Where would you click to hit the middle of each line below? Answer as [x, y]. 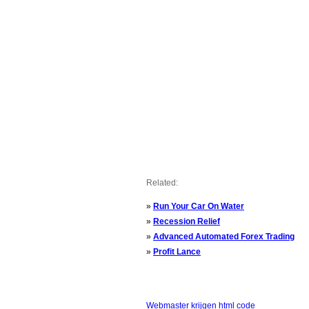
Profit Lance [177, 252]
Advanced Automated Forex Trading [224, 237]
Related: [162, 183]
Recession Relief [187, 221]
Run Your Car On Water [199, 206]
